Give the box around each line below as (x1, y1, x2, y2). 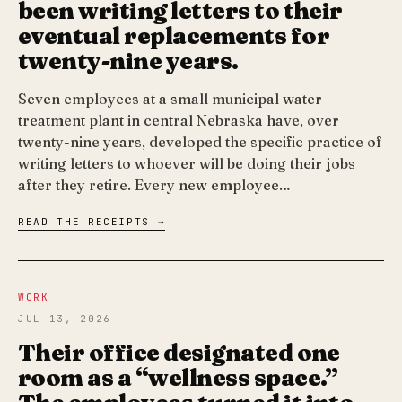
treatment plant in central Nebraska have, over (18, 111, 339, 130)
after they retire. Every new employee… (18, 176, 291, 195)
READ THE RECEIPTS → (18, 215, 166, 229)
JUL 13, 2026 (18, 312, 111, 326)
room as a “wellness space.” (18, 363, 338, 393)
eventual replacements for (18, 22, 330, 51)
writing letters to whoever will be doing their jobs (18, 154, 355, 173)
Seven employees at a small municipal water (18, 90, 322, 109)
